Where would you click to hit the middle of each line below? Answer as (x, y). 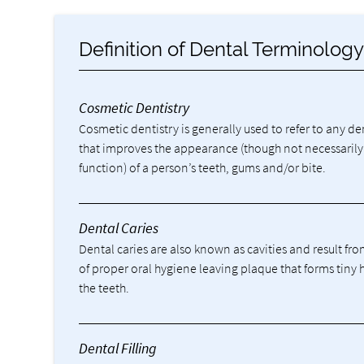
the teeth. (104, 287)
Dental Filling (118, 348)
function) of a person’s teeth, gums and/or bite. (203, 167)
